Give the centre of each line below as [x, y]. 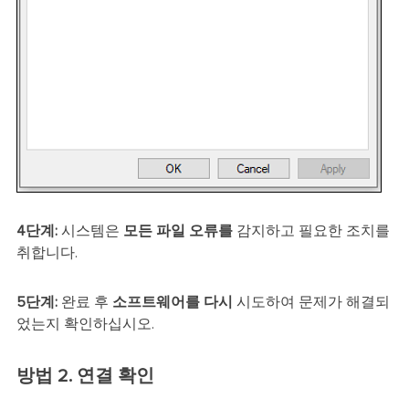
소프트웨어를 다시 [172, 302]
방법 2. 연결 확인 [85, 376]
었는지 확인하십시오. [85, 324]
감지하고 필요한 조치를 [311, 231]
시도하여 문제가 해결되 [311, 302]
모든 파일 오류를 [178, 231]
